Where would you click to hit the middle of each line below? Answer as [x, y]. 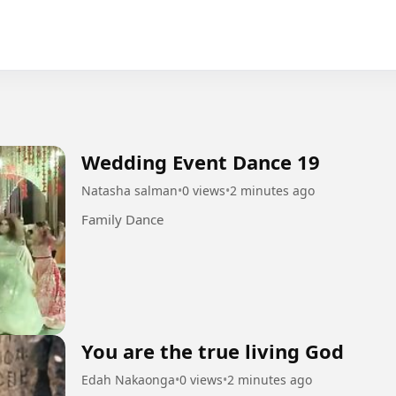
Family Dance [122, 219]
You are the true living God [213, 350]
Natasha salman [129, 190]
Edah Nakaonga [128, 379]
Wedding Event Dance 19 [201, 161]
